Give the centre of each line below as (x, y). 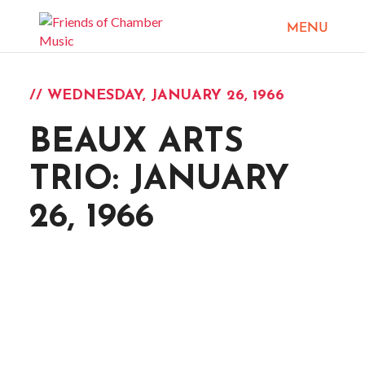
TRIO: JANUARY (159, 180)
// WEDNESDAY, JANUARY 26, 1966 (156, 95)
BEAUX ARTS (136, 143)
